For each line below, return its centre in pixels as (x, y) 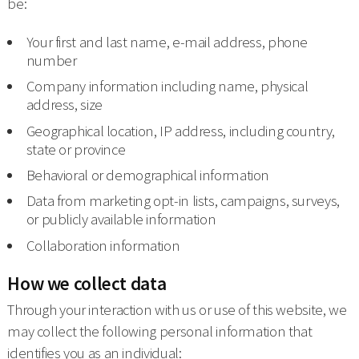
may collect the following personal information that (160, 331)
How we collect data (87, 283)
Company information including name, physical (167, 87)
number (51, 61)
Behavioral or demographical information (148, 175)
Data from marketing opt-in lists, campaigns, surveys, (183, 201)
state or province (76, 149)
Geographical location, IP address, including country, (180, 131)
